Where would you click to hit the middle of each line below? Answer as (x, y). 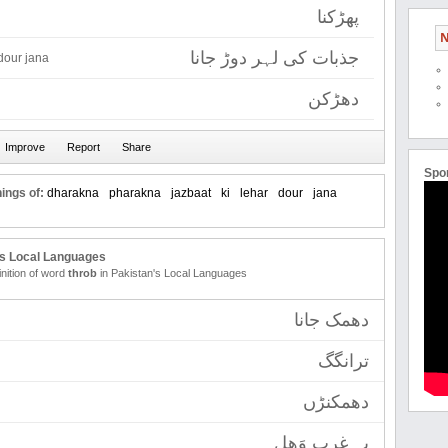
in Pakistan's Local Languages (172, 273)
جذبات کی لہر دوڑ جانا (274, 58)
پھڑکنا (338, 17)
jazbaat (191, 193)
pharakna (135, 193)
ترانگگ (343, 361)
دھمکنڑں (336, 402)
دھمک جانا (331, 320)
